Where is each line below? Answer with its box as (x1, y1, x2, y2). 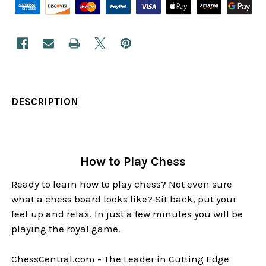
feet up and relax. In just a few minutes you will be (11, 208, 243, 220)
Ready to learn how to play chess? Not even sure (11, 178, 233, 190)
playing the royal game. (11, 223, 121, 235)
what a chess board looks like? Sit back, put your (11, 193, 237, 205)
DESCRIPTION (11, 96, 79, 107)
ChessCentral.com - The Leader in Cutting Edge (11, 252, 230, 265)
